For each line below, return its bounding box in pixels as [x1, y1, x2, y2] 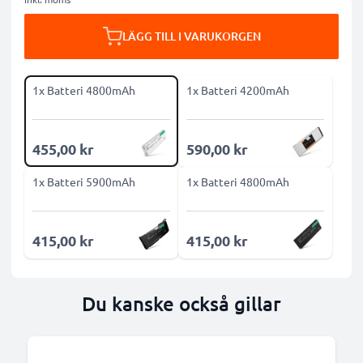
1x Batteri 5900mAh [32, 174, 135, 189]
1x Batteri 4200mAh [186, 83, 289, 97]
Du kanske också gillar [82, 291, 281, 316]
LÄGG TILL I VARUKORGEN [122, 28, 261, 44]
